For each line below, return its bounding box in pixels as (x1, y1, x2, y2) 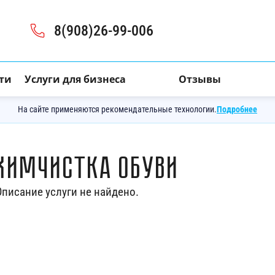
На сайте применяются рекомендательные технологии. (18, 104, 217, 114)
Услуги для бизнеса (24, 72, 126, 86)
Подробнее (217, 104, 257, 114)
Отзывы (179, 72, 222, 86)
